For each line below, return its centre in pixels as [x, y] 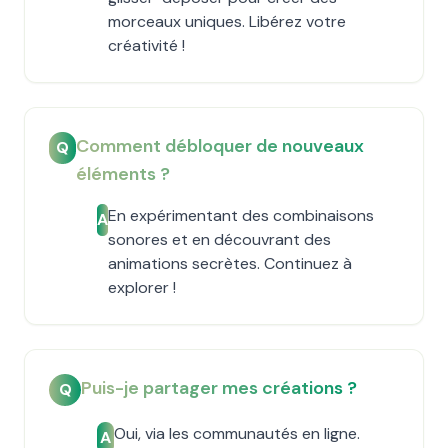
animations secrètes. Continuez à [230, 263]
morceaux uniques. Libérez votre [227, 21]
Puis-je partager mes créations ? [219, 388]
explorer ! [142, 287]
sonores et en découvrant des [220, 239]
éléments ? [122, 174]
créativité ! [147, 45]
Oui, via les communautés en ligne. [236, 433]
